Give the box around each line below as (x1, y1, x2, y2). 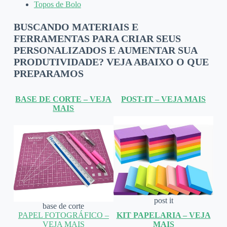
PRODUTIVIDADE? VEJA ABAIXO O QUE (13, 56, 209, 67)
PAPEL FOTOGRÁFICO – (18, 210, 109, 219)
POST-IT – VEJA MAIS (121, 94, 206, 103)
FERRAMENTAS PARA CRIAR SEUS (13, 32, 181, 44)
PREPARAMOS (13, 67, 84, 79)
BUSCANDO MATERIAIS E (13, 21, 138, 32)
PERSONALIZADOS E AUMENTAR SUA (13, 44, 197, 56)
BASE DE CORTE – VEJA (15, 94, 112, 103)
